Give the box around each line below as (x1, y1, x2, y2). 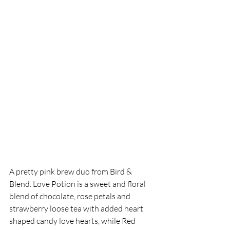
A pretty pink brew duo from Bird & (9, 166, 133, 177)
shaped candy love (9, 216, 75, 226)
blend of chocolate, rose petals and (9, 191, 132, 202)
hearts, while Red (75, 216, 136, 226)
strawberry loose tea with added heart (9, 203, 145, 214)
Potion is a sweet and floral (50, 179, 147, 189)
